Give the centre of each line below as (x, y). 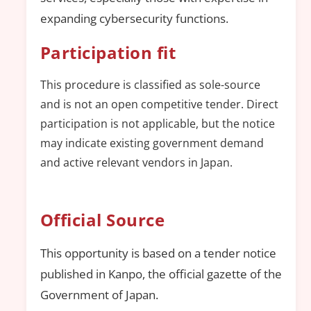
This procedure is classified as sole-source (150, 84)
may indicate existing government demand (152, 143)
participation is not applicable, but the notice (158, 123)
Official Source (103, 220)
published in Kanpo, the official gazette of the (161, 274)
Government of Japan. (99, 295)
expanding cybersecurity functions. (134, 18)
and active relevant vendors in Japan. (136, 162)
